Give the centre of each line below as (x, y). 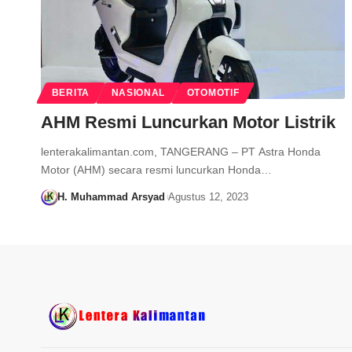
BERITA (70, 93)
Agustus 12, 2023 (208, 197)
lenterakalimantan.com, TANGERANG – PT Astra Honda (181, 152)
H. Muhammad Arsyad (111, 197)
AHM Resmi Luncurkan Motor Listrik (188, 123)
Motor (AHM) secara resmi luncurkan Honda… (156, 170)
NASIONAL (138, 93)
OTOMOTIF (213, 93)
